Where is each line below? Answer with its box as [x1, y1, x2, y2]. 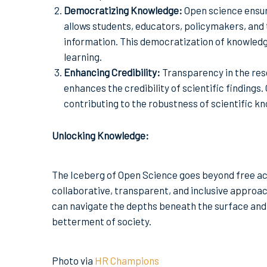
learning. [64, 51, 102, 63]
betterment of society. [52, 215, 151, 228]
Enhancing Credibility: [64, 66, 160, 79]
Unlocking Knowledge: [52, 129, 149, 142]
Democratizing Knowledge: [64, 4, 182, 17]
